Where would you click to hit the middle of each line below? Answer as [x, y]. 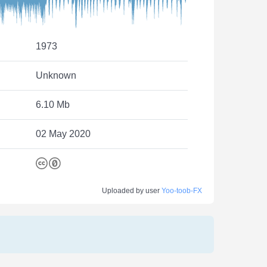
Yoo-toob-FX [182, 190]
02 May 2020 [63, 133]
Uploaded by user [132, 190]
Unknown [56, 75]
